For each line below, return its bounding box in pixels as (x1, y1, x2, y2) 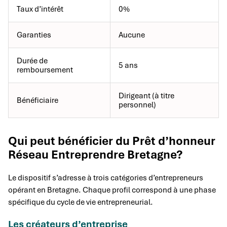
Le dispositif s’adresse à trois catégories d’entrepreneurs (8, 173, 203, 183)
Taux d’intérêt (17, 4, 63, 15)
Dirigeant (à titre (119, 91, 174, 101)
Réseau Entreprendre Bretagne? (8, 147, 182, 163)
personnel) (119, 100, 156, 110)
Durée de (17, 56, 48, 66)
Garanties (17, 30, 51, 41)
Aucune (119, 30, 145, 41)
